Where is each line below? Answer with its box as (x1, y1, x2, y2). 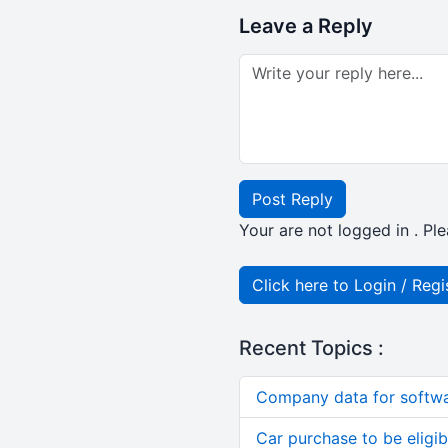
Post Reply (251, 189, 333, 209)
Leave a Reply (238, 14, 373, 38)
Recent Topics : (238, 336, 384, 360)
